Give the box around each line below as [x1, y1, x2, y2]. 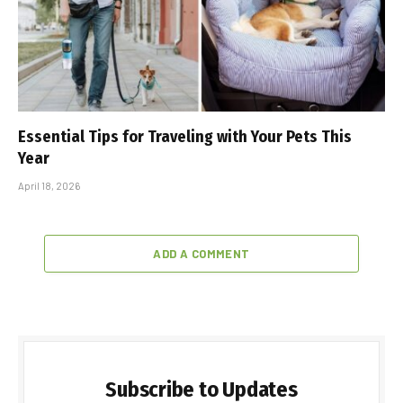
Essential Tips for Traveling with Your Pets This [18, 127, 352, 148]
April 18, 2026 [18, 180, 80, 193]
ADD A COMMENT [153, 246, 250, 262]
